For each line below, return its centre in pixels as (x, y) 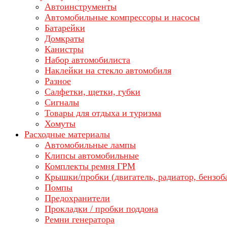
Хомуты (60, 124)
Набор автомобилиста (87, 60)
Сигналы (62, 102)
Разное (58, 81)
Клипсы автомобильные (92, 156)
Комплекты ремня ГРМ (90, 166)
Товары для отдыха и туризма (103, 113)
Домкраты (64, 39)
